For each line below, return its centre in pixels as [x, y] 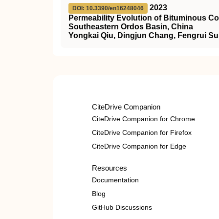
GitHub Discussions [122, 207]
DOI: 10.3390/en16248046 [108, 8]
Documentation [115, 180]
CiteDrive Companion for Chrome [143, 119]
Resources [109, 168]
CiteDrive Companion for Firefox [142, 132]
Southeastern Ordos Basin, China [131, 27]
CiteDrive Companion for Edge [139, 146]
